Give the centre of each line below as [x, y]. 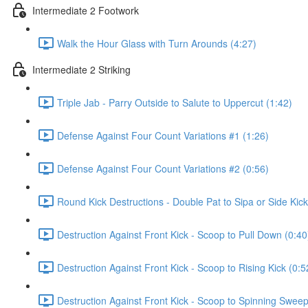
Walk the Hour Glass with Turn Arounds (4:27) [157, 43]
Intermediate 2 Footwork [86, 10]
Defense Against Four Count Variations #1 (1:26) [163, 135]
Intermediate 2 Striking [81, 69]
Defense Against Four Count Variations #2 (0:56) [163, 168]
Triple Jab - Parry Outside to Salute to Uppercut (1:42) [175, 102]
